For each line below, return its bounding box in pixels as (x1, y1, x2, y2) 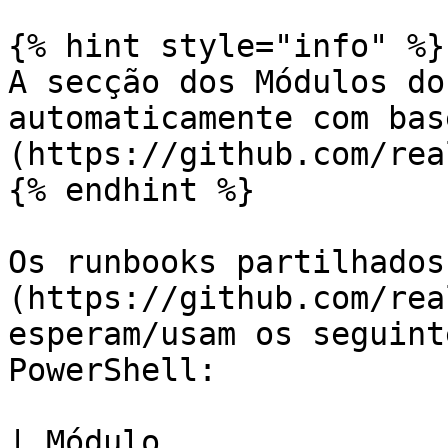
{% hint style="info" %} (8, 28, 445, 64)
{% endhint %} (8, 172, 255, 208)
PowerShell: (8, 352, 217, 388)
